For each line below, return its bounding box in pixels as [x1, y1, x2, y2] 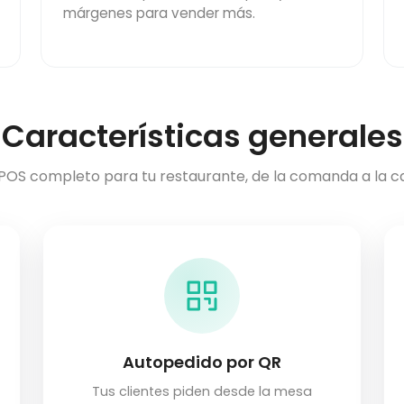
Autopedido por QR [123, 351, 281, 374]
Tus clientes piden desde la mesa [92, 382, 312, 401]
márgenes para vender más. [62, 4, 255, 23]
